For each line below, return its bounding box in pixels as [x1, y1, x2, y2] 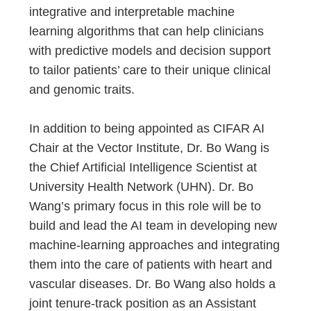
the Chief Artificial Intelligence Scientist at [29, 160, 258, 174]
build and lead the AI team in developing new [29, 219, 278, 233]
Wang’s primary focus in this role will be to [29, 199, 262, 213]
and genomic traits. [29, 83, 135, 96]
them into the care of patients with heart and [29, 258, 273, 271]
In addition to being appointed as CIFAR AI [29, 121, 265, 135]
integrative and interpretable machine [29, 5, 235, 19]
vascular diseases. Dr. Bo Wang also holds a [29, 277, 276, 291]
